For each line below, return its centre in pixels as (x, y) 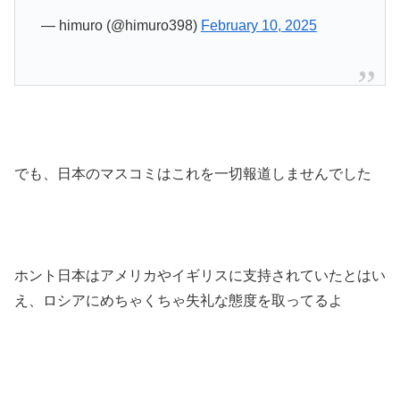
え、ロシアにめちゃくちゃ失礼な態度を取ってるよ (179, 300)
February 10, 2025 (258, 26)
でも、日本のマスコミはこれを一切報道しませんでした (193, 174)
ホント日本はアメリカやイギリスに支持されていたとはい (200, 275)
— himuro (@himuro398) (121, 26)
